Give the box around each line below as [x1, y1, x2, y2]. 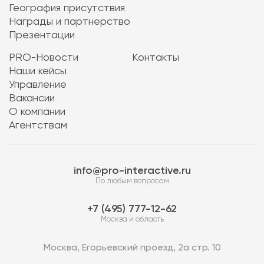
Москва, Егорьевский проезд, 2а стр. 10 [43, 243, 221, 253]
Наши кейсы [9, 66, 67, 77]
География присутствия [9, 3, 125, 14]
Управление [9, 80, 67, 90]
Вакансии [9, 93, 55, 104]
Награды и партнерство [9, 16, 130, 27]
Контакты [132, 52, 179, 63]
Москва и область [100, 216, 164, 223]
